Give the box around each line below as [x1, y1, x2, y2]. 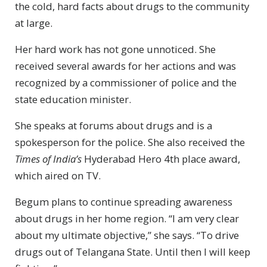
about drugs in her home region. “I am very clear [15, 211, 239, 225]
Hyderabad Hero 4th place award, [82, 151, 240, 166]
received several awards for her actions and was [15, 58, 236, 73]
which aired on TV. [15, 168, 101, 182]
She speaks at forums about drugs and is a [15, 118, 212, 132]
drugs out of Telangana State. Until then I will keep [15, 244, 250, 259]
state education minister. [15, 92, 131, 106]
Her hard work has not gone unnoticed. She [15, 42, 216, 56]
